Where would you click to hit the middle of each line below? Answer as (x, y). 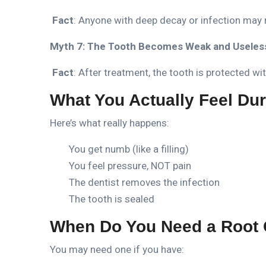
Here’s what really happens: (110, 123)
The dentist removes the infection (144, 182)
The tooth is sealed (112, 199)
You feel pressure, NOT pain (130, 165)
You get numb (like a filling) (129, 149)
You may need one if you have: (117, 249)
